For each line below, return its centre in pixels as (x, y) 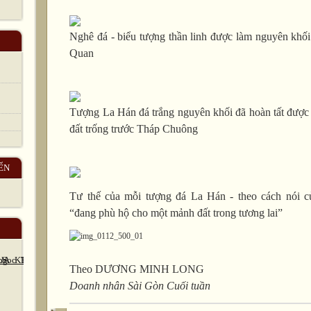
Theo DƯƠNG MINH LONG (137, 269)
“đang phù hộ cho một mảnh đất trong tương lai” (176, 213)
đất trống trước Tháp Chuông (134, 129)
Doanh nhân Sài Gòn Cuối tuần (140, 286)
